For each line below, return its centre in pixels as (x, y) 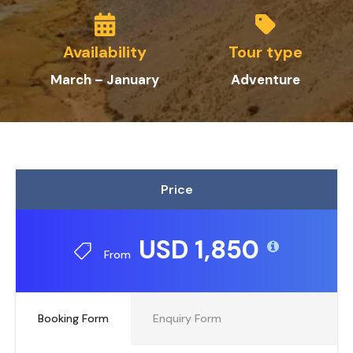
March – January (105, 80)
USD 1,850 (199, 250)
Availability (105, 52)
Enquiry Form (187, 318)
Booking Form (73, 318)
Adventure (266, 80)
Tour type (266, 52)
